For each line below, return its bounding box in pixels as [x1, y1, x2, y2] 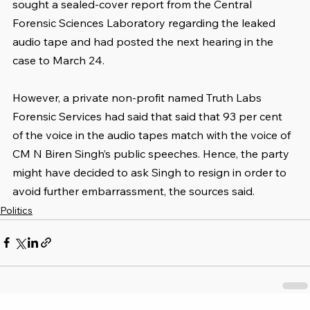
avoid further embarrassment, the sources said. [12, 183, 255, 198]
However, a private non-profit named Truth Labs [12, 90, 264, 104]
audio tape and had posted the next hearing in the [12, 34, 276, 48]
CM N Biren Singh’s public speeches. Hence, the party [12, 146, 292, 161]
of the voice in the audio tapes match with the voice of [12, 127, 293, 142]
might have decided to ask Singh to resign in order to [12, 165, 289, 179]
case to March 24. [12, 53, 104, 67]
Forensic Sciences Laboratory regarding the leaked [12, 15, 278, 30]
